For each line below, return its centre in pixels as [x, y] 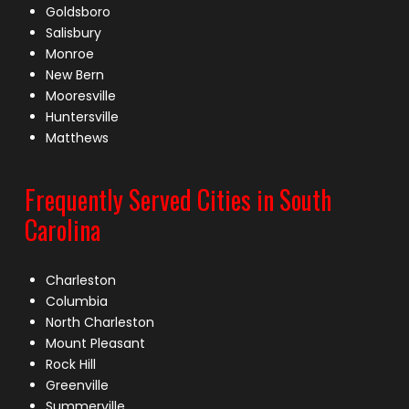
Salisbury [74, 33]
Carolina [62, 229]
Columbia [77, 301]
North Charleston [100, 322]
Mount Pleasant [96, 343]
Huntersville [83, 117]
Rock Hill [71, 364]
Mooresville [81, 96]
